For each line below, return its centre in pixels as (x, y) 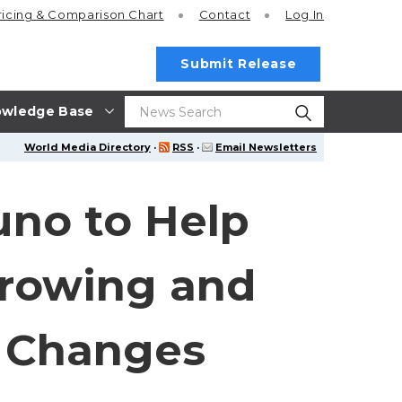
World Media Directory (87, 147)
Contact (225, 15)
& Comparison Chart (100, 15)
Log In (305, 15)
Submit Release (239, 64)
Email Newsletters (266, 147)
